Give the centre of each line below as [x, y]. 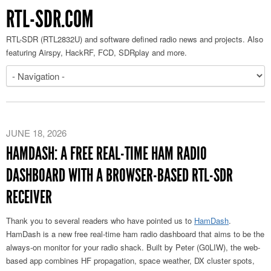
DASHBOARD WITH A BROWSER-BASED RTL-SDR [119, 175]
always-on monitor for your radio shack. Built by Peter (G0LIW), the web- [133, 247]
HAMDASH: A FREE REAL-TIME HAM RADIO [106, 154]
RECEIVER [29, 197]
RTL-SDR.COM [50, 19]
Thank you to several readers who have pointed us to [100, 220]
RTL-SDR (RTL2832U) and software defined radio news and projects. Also [135, 39]
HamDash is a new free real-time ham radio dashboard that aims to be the [135, 234]
